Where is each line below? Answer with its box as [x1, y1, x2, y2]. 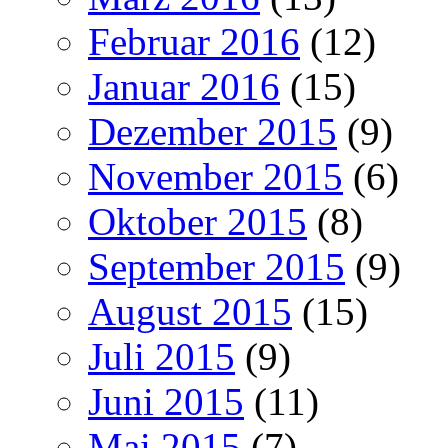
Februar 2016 [88, 19, 300, 63]
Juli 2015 [88, 334, 235, 378]
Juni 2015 [88, 379, 244, 423]
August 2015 [88, 289, 292, 333]
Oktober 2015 [88, 199, 307, 243]
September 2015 [88, 244, 345, 288]
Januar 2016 [88, 64, 280, 108]
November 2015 [88, 154, 343, 198]
